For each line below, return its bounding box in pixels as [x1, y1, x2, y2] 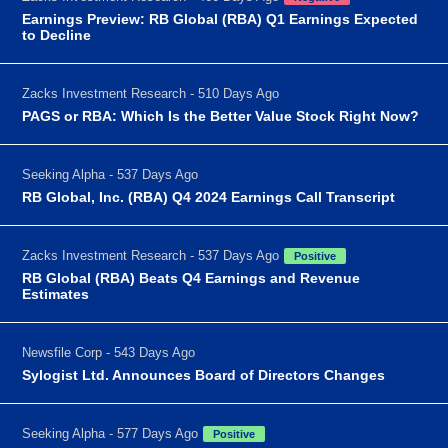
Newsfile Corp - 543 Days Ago [22, 344, 196, 360]
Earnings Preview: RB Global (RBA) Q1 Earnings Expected [22, 10, 419, 27]
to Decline [22, 26, 92, 43]
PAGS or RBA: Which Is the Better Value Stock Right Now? [22, 107, 420, 124]
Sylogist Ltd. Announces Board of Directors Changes [22, 366, 386, 383]
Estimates [22, 285, 90, 302]
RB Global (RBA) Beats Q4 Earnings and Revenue [22, 269, 361, 286]
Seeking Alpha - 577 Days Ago [22, 425, 199, 441]
